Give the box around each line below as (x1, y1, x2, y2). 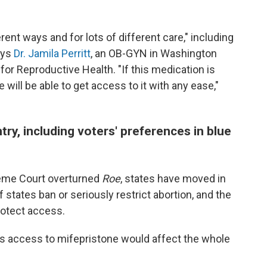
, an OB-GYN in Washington (91, 47, 217, 60)
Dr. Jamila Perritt (14, 47, 91, 60)
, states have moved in (120, 172, 226, 185)
